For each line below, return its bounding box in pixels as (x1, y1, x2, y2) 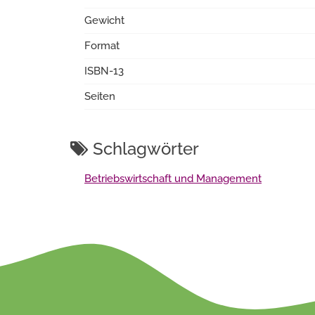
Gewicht (84, 14, 124, 27)
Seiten (84, 90, 115, 103)
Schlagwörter (89, 139, 199, 159)
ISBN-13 (84, 65, 124, 77)
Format (84, 39, 120, 52)
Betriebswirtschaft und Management (84, 172, 262, 185)
